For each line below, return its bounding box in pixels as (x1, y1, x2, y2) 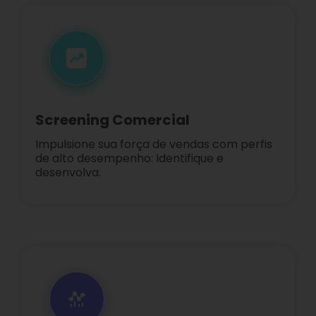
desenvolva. (35, 164, 101, 181)
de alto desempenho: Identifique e (35, 150, 224, 166)
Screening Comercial (35, 109, 190, 130)
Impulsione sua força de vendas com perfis (35, 135, 272, 152)
